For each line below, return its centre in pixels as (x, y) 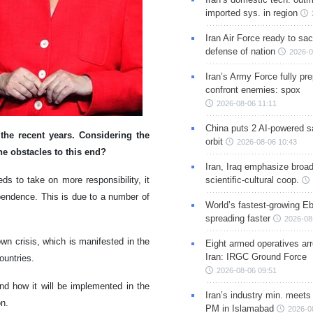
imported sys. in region (251, 13)
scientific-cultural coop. (252, 180)
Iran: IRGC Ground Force (256, 257)
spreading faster (238, 219)
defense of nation (240, 52)
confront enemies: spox (253, 90)
